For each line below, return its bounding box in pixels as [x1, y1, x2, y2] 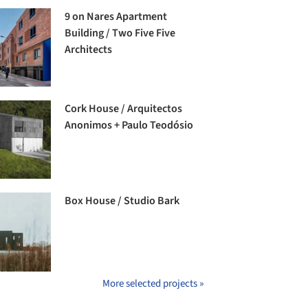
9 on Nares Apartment [65, 9, 168, 24]
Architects [65, 42, 113, 57]
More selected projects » [102, 276, 203, 291]
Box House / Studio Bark [65, 193, 180, 209]
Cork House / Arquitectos [65, 101, 183, 117]
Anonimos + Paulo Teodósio [65, 118, 194, 133]
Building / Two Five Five [65, 25, 176, 41]
